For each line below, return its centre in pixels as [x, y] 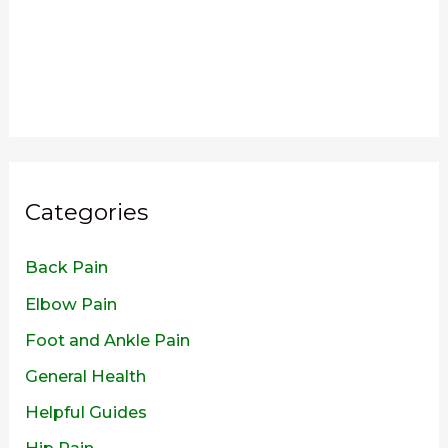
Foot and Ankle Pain [108, 339]
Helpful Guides [86, 411]
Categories [87, 211]
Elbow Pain [71, 303]
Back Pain [67, 267]
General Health [86, 375]
